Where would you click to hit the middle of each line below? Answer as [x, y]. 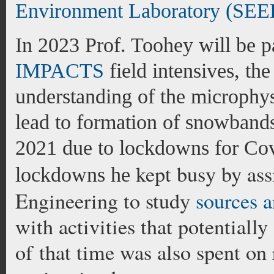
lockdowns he [76, 175]
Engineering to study [106, 201]
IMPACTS [60, 71]
